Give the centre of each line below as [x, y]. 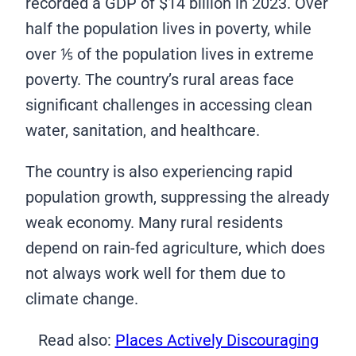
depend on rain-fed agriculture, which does [175, 248]
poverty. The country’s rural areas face [160, 79]
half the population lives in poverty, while [168, 28]
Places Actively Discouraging [217, 340]
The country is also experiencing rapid [159, 171]
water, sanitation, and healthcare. [145, 130]
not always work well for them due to [155, 273]
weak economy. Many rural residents [154, 222]
